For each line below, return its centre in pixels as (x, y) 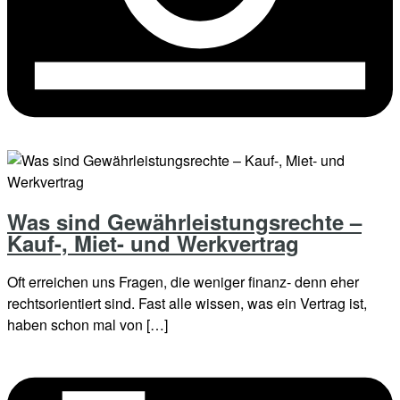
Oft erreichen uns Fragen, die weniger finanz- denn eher (183, 282)
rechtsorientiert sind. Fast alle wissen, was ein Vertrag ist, (187, 304)
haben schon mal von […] (87, 325)
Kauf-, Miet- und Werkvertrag (153, 243)
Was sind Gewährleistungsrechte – (184, 222)
